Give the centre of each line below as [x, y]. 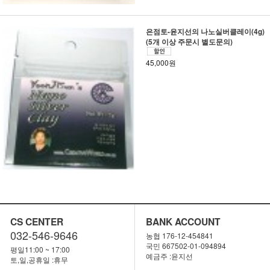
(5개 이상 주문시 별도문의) [189, 42]
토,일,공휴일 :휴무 [39, 259]
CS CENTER [36, 221]
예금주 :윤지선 [169, 256]
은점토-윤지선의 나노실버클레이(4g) [205, 31]
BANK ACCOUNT [183, 221]
